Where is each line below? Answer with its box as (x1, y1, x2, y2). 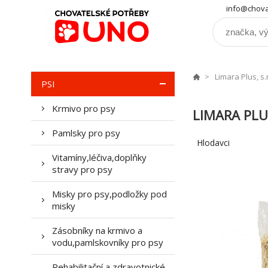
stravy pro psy (52, 163, 112, 175)
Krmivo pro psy (52, 102, 115, 114)
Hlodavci (197, 137, 230, 148)
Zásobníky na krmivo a (52, 224, 142, 236)
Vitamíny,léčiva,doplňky (52, 151, 147, 163)
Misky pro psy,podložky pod (52, 188, 167, 200)
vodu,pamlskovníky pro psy (52, 236, 163, 248)
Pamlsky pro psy (52, 127, 120, 139)
